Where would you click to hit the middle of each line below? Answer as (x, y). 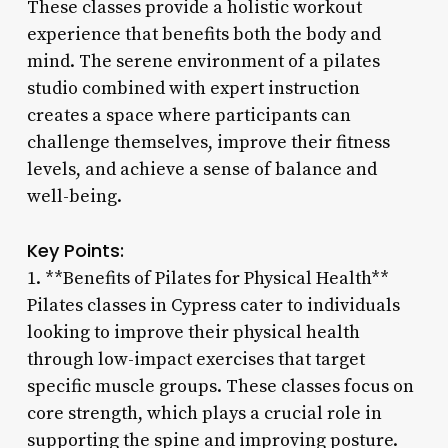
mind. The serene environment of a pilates (203, 61)
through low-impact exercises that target (195, 359)
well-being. (74, 196)
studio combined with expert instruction (193, 88)
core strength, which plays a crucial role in (204, 413)
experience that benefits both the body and (203, 34)
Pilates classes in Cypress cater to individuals (213, 305)
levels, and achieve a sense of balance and (201, 169)
